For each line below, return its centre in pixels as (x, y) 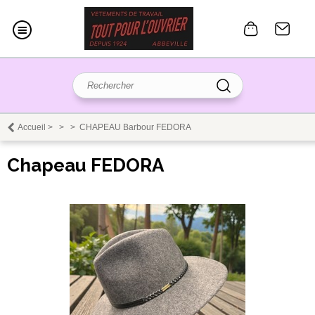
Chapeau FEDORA (85, 166)
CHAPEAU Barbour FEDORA (135, 128)
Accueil (32, 128)
